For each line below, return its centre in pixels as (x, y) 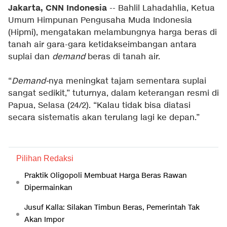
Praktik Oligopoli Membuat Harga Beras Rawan (106, 176)
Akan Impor (44, 220)
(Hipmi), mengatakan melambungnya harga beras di (112, 33)
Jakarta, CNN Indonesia (58, 8)
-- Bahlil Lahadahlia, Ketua (161, 8)
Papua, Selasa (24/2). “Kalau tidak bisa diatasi (99, 106)
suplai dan (30, 57)
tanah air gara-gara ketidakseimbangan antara (102, 45)
